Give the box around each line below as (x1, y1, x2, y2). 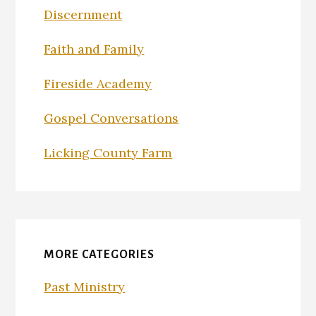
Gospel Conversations (44, 109, 179, 126)
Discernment (44, 6, 123, 23)
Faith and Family (44, 40, 145, 57)
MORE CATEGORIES (44, 248, 155, 261)
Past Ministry (44, 278, 126, 295)
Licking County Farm (44, 144, 173, 161)
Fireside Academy (44, 75, 152, 92)
